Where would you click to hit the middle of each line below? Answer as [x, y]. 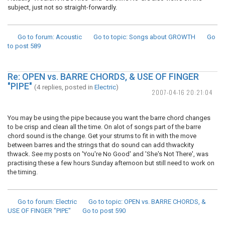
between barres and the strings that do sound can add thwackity [101, 145]
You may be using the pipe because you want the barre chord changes [109, 118]
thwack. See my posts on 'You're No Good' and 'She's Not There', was [108, 154]
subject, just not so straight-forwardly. [62, 7]
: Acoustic [67, 37]
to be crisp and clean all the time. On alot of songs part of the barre [104, 127]
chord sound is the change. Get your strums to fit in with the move [102, 136]
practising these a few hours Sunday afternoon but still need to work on [111, 163]
